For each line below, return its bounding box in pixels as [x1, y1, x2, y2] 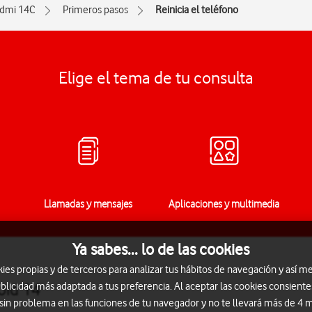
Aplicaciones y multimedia [169, 198, 279, 210]
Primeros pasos [63, 3, 128, 16]
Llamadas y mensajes [44, 198, 132, 210]
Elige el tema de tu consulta [58, 68, 253, 88]
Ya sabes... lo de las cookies [72, 240, 249, 259]
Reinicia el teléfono [155, 3, 238, 16]
